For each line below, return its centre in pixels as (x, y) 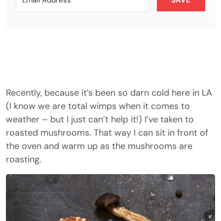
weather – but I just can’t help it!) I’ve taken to (100, 119)
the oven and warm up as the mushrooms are (99, 146)
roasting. (24, 159)
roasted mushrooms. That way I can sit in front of (107, 133)
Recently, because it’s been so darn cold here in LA (109, 93)
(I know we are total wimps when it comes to (98, 106)
